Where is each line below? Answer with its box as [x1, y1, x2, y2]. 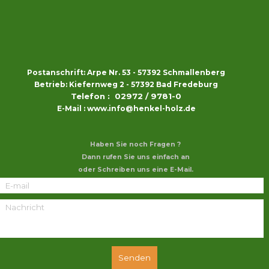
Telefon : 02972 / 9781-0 [71, 91, 181, 101]
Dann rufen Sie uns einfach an [81, 153, 190, 162]
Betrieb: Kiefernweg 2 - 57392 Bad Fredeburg [34, 80, 218, 89]
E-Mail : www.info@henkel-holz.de [56, 104, 196, 113]
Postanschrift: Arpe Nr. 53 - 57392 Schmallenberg [27, 68, 225, 77]
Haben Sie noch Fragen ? [90, 141, 181, 149]
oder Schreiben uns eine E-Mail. [77, 166, 193, 174]
